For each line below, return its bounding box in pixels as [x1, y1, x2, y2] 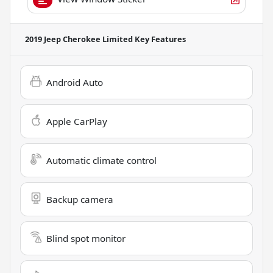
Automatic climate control [46, 154, 157, 167]
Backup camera [46, 193, 113, 206]
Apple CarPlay [46, 115, 107, 128]
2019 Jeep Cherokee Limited [25, 34, 133, 45]
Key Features [133, 34, 186, 45]
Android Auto [46, 76, 103, 89]
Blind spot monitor [46, 232, 126, 245]
